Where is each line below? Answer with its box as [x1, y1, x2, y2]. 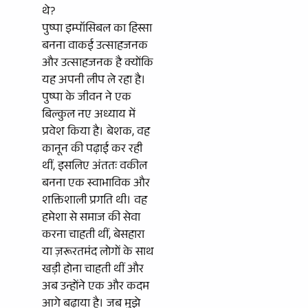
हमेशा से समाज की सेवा [42, 208, 140, 229]
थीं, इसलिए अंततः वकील [42, 157, 147, 177]
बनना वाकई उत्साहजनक [42, 36, 148, 57]
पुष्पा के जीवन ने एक [42, 88, 131, 109]
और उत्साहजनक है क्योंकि [42, 54, 153, 74]
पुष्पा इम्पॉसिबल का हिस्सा [42, 19, 152, 40]
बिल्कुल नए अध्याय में [42, 105, 135, 126]
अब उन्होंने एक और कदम [42, 277, 149, 298]
